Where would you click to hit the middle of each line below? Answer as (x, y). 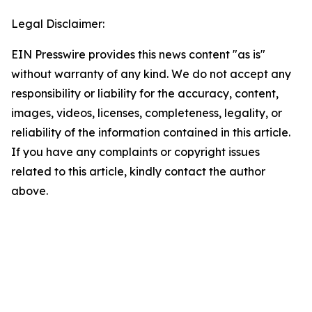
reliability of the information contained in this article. (151, 132)
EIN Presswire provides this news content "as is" (138, 54)
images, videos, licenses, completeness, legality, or (147, 113)
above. (30, 191)
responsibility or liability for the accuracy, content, (145, 93)
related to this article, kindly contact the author (138, 171)
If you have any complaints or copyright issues (135, 152)
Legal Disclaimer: (58, 24)
